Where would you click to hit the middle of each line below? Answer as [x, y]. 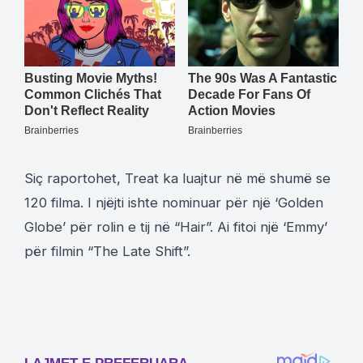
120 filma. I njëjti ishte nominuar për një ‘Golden [174, 202]
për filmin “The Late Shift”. [107, 251]
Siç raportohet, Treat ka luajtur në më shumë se [177, 178]
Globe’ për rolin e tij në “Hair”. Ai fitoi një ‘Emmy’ [176, 226]
